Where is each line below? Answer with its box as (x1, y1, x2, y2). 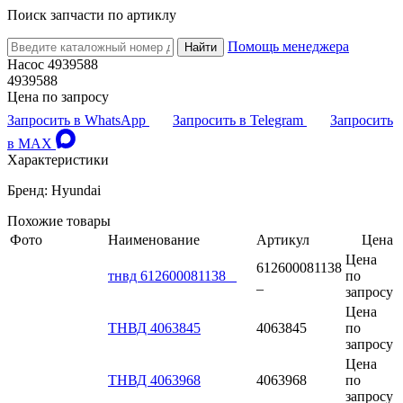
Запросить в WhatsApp (7, 112, 149, 128)
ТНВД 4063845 (108, 319, 201, 336)
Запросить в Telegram (173, 112, 307, 128)
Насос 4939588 (7, 56, 98, 72)
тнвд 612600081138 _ (108, 267, 237, 283)
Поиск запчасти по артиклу (7, 6, 176, 22)
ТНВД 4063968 (108, 372, 201, 388)
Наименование (108, 231, 200, 247)
